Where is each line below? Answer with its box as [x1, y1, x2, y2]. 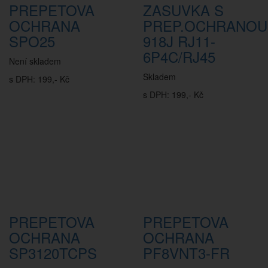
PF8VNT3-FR [143, 242, 230, 263]
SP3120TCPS [9, 242, 97, 263]
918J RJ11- [143, 31, 215, 51]
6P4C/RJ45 [143, 46, 215, 67]
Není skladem [9, 55, 61, 67]
